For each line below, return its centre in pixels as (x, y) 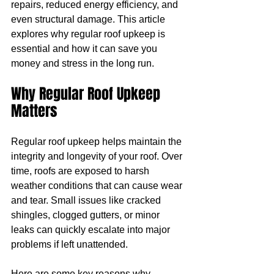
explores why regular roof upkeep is (89, 34)
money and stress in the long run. (83, 63)
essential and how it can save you (85, 49)
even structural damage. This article (89, 19)
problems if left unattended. (69, 244)
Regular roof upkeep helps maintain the (98, 142)
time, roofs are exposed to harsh (81, 171)
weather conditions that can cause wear (98, 186)
